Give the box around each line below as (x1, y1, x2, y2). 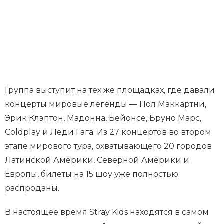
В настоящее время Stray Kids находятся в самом (5, 207, 209, 217)
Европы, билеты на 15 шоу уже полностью (5, 169, 178, 179)
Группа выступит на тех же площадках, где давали (5, 85, 215, 95)
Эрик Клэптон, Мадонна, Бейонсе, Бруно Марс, (5, 113, 201, 123)
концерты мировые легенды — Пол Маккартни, (5, 99, 206, 109)
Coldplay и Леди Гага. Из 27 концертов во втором (5, 127, 211, 137)
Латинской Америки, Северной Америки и (5, 155, 189, 165)
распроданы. (5, 183, 59, 193)
